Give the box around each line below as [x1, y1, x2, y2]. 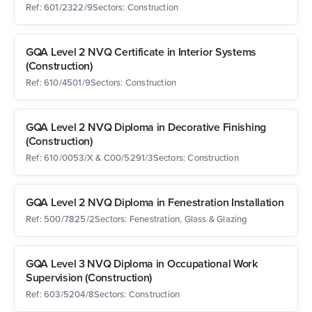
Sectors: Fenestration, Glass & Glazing [95, 212, 248, 225]
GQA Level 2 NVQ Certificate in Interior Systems [26, 44, 256, 60]
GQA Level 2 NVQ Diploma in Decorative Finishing [26, 119, 266, 135]
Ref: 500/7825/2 [26, 212, 95, 225]
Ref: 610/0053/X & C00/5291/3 [26, 151, 153, 164]
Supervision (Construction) [26, 270, 153, 286]
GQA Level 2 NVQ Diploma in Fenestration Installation [26, 194, 284, 210]
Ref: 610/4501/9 [26, 76, 91, 88]
